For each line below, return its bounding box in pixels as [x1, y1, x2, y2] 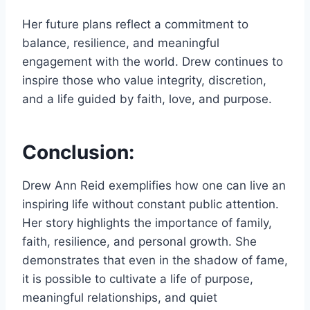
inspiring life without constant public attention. [22, 197, 279, 212]
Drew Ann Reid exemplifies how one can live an [22, 179, 286, 193]
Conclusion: [22, 140, 134, 165]
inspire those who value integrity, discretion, [22, 73, 266, 88]
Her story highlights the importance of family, [22, 216, 272, 230]
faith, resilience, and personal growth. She [22, 235, 257, 249]
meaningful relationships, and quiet [22, 291, 217, 305]
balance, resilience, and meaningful [22, 36, 219, 51]
